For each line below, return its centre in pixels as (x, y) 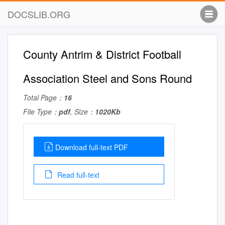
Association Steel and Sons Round (107, 78)
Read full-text (77, 175)
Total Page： (43, 97)
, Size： (83, 111)
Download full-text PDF (92, 147)
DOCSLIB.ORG (39, 14)
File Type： (41, 111)
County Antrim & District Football (102, 54)
